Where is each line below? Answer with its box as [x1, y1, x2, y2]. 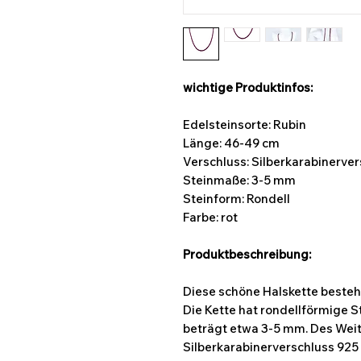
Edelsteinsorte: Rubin [183, 117, 306, 132]
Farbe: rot [183, 210, 238, 225]
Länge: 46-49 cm [183, 135, 280, 151]
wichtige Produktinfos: [183, 80, 313, 95]
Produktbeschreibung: [183, 247, 311, 262]
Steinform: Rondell [183, 191, 290, 206]
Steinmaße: [183, 172, 251, 188]
